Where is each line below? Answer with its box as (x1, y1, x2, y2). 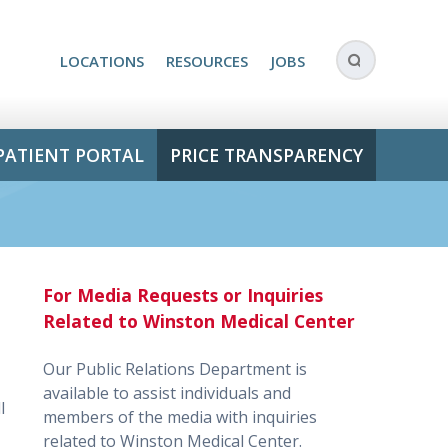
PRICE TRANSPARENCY (169, 142, 363, 167)
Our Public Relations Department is (43, 358, 308, 381)
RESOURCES (166, 51, 249, 72)
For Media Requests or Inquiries (43, 282, 324, 307)
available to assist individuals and (43, 382, 292, 405)
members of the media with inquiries (43, 406, 318, 429)
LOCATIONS (59, 51, 144, 72)
